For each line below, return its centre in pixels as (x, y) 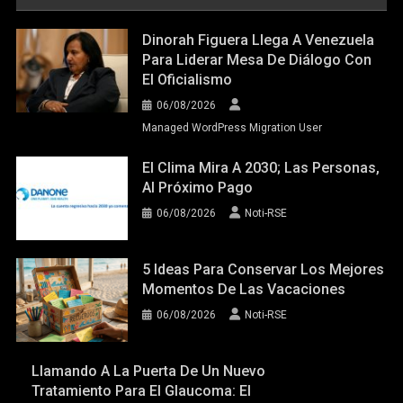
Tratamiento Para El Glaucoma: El (141, 390)
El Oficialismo (188, 80)
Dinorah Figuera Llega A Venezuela (259, 40)
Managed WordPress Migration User (233, 128)
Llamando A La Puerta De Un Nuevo (148, 371)
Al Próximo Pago (198, 188)
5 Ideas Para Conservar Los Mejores (264, 269)
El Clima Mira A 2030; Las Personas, (261, 168)
